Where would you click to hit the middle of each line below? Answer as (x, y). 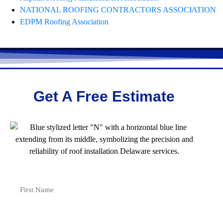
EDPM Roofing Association (64, 22)
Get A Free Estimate (104, 96)
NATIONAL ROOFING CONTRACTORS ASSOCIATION (118, 10)
